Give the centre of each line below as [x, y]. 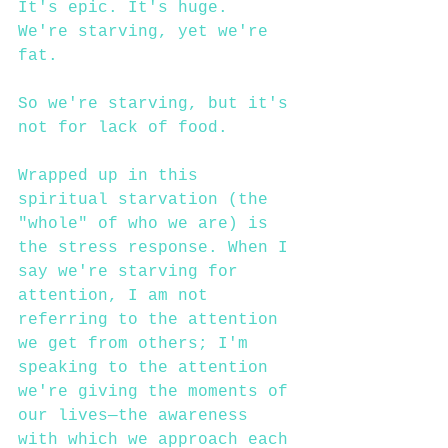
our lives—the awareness [138, 415]
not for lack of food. [128, 127]
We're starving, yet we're [148, 31]
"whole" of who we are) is [148, 223]
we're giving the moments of [158, 391]
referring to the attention [153, 319]
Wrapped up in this [113, 175]
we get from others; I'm [138, 343]
